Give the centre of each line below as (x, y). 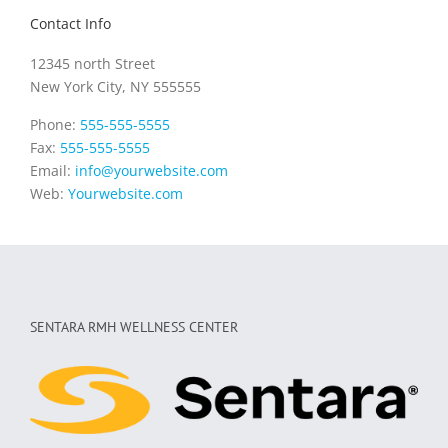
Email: (52, 171)
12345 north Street (92, 64)
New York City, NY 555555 (115, 87)
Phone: (55, 125)
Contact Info (70, 23)
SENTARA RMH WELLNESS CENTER (134, 327)
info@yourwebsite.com (151, 171)
